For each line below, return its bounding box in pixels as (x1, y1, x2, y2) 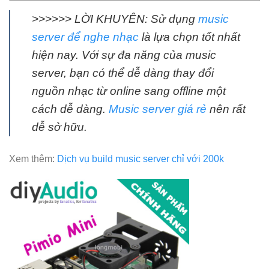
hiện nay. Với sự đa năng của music (32, 49, 216, 62)
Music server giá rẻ (109, 103, 207, 116)
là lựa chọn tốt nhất (139, 31, 240, 44)
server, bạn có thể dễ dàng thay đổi (32, 67, 214, 80)
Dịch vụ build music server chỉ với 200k (57, 154, 224, 164)
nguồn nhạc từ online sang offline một (32, 85, 226, 98)
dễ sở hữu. (32, 121, 87, 134)
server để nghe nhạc (32, 31, 139, 44)
